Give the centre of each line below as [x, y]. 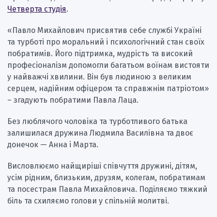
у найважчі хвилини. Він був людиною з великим [99, 77]
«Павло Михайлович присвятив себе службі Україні [104, 31]
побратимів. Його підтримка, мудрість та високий [100, 54]
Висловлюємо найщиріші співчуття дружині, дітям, [102, 166]
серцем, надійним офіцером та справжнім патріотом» [108, 89]
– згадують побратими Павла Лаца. [73, 100]
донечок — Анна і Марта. [53, 145]
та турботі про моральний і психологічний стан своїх [106, 42]
